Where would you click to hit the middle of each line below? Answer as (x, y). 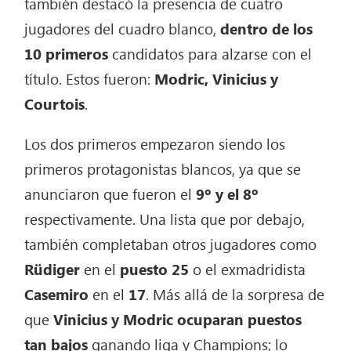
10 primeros (67, 54)
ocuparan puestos (240, 319)
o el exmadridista (248, 269)
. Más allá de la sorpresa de (235, 294)
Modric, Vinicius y (217, 79)
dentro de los (267, 29)
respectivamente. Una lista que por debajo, (165, 219)
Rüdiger (52, 269)
